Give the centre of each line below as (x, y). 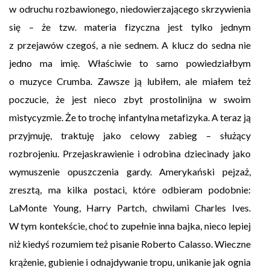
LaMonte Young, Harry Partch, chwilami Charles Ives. (130, 208)
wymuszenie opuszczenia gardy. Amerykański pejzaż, (130, 172)
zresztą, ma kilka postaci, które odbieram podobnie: (130, 190)
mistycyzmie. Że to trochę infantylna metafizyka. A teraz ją (130, 118)
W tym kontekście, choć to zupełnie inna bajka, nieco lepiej (130, 226)
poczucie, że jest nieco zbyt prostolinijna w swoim (130, 99)
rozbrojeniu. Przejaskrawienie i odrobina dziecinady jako (130, 154)
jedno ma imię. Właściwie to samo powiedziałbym (130, 63)
